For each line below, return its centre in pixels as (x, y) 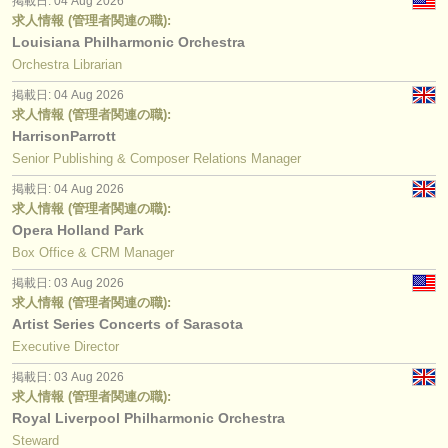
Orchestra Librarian (67, 64)
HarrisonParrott (64, 135)
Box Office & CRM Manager (93, 252)
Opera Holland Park (78, 229)
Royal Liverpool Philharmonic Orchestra (148, 417)
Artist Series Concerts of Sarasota (127, 323)
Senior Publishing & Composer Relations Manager (156, 158)
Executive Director (65, 346)
